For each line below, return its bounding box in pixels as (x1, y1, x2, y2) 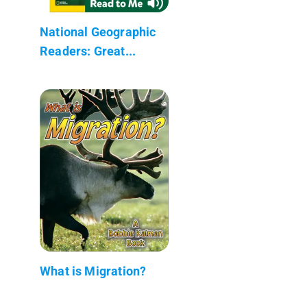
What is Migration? (40, 263, 147, 278)
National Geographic (40, 24, 156, 39)
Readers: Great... (40, 43, 136, 58)
